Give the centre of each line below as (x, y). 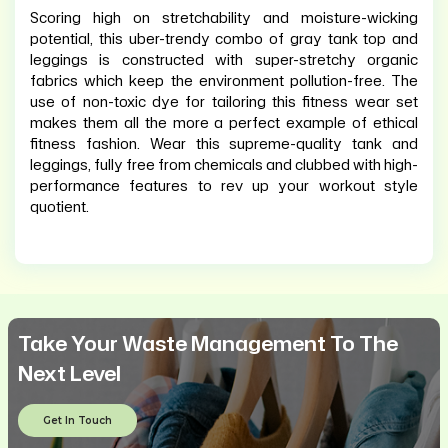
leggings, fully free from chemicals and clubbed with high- (224, 165)
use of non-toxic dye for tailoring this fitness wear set (224, 102)
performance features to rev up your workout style (224, 186)
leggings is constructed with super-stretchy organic (224, 60)
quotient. (59, 207)
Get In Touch (77, 421)
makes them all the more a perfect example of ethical (224, 123)
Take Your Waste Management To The (208, 343)
